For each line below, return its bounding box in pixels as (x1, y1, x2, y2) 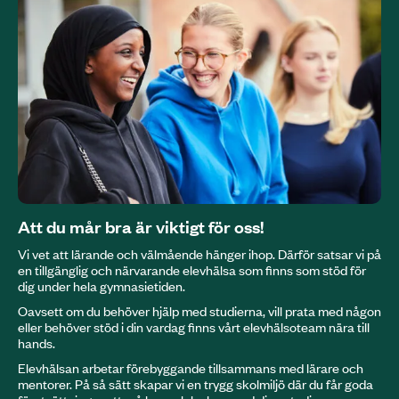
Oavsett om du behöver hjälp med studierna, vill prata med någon (18, 302, 381, 321)
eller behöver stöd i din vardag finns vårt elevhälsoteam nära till (18, 318, 370, 337)
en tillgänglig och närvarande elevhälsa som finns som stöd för (18, 261, 366, 280)
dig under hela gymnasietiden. (18, 277, 185, 296)
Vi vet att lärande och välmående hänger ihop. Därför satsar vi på (18, 245, 381, 264)
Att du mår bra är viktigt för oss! (18, 215, 264, 239)
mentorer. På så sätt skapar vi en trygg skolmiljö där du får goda (18, 375, 373, 394)
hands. (18, 334, 55, 353)
